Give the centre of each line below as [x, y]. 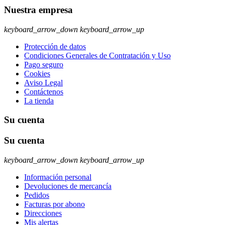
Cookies [37, 73]
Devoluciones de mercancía [68, 186]
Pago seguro [44, 64]
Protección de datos [55, 46]
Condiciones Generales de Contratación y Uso [97, 55]
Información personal [58, 177]
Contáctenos [44, 91]
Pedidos [37, 195]
